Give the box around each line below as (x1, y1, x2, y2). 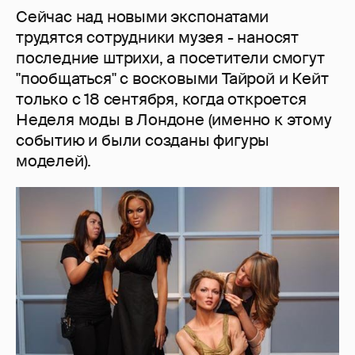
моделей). (16, 151, 92, 172)
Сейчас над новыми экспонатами (16, 6, 269, 28)
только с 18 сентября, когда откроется (16, 89, 307, 110)
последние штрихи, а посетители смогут (16, 48, 325, 69)
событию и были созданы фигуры (16, 130, 270, 151)
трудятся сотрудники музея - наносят (16, 27, 299, 48)
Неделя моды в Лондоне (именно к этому (16, 109, 332, 131)
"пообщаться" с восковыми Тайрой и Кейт (16, 68, 329, 90)
